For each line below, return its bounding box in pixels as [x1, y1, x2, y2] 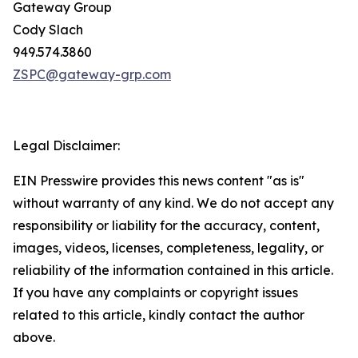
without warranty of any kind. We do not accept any [13, 195, 334, 211]
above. [13, 329, 55, 345]
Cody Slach [13, 22, 83, 38]
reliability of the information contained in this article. [13, 262, 333, 278]
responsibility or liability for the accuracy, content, [13, 217, 320, 233]
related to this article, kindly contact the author [13, 307, 304, 323]
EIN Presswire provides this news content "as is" [13, 173, 304, 189]
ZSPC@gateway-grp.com [13, 66, 171, 82]
